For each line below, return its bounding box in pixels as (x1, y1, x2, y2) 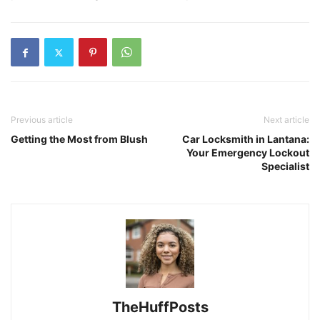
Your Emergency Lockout (186, 146, 309, 159)
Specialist (261, 160, 309, 172)
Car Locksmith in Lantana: (182, 133, 309, 145)
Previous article (11, 114, 73, 125)
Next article (264, 114, 309, 125)
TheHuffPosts (111, 299, 209, 316)
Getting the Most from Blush (11, 133, 148, 145)
